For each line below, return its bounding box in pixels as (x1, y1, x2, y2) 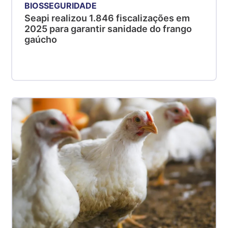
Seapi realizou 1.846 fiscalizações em (24, 13, 190, 24)
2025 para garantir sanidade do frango (24, 23, 192, 35)
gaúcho (24, 34, 58, 45)
